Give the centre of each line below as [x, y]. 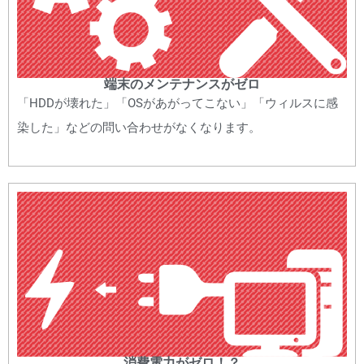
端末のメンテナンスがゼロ [182, 84]
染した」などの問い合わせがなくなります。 [139, 127]
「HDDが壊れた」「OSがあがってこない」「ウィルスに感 [178, 103]
